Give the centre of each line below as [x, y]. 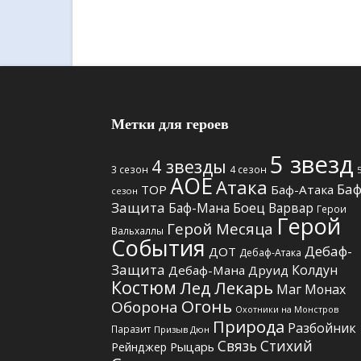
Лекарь [244, 288]
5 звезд [312, 165]
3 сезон [130, 170]
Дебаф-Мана [207, 270]
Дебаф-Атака [270, 253]
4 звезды [189, 167]
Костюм [144, 288]
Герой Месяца [220, 229]
